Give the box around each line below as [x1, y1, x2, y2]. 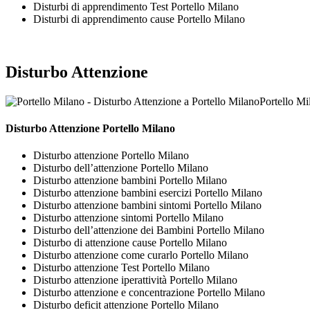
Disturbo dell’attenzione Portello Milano [33, 162, 208, 174]
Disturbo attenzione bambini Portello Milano [33, 174, 227, 187]
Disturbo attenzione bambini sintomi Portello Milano [33, 199, 262, 212]
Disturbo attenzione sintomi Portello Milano [33, 212, 224, 224]
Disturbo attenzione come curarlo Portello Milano [33, 249, 248, 262]
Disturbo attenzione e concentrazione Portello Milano [33, 286, 265, 299]
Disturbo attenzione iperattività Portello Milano [33, 274, 237, 286]
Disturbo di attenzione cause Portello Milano [33, 237, 227, 249]
